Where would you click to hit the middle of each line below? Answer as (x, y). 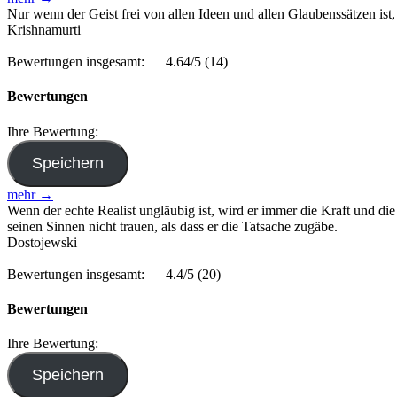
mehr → (30, 194)
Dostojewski (42, 242)
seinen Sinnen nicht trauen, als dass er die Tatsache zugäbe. (172, 226)
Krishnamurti (44, 30)
